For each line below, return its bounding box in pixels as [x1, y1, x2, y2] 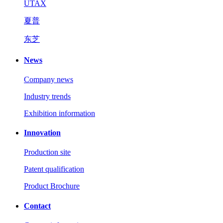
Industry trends [24, 92, 71, 101]
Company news [24, 75, 73, 84]
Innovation [24, 128, 61, 137]
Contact [24, 201, 51, 210]
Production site [24, 148, 71, 157]
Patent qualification [24, 165, 84, 174]
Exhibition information [24, 109, 95, 117]
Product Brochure [24, 182, 80, 191]
